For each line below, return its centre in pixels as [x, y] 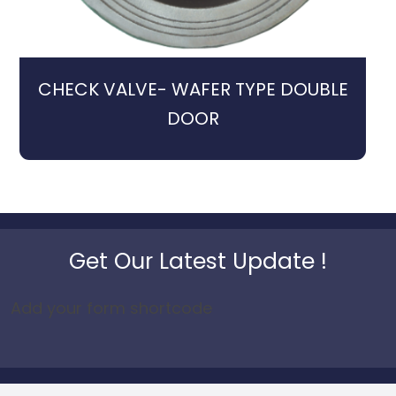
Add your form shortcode [111, 308]
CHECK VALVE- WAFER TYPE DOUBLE [193, 90]
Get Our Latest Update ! [198, 261]
